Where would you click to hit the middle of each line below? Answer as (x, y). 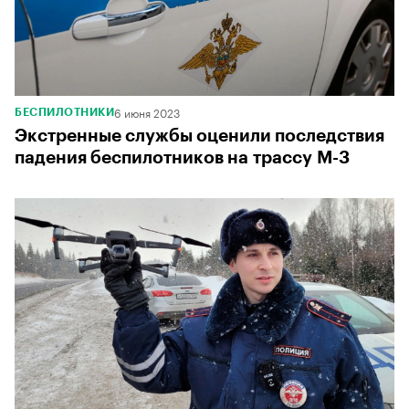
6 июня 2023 (147, 112)
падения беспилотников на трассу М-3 (182, 158)
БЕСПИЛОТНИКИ (64, 113)
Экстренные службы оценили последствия (199, 136)
